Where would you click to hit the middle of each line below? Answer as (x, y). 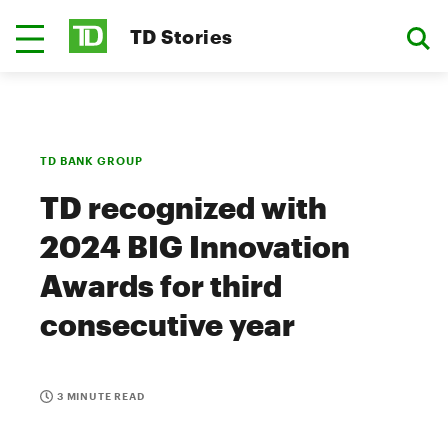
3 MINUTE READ (101, 396)
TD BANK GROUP (91, 160)
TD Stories (181, 36)
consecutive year (167, 324)
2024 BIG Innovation (195, 246)
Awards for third (161, 285)
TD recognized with (183, 207)
